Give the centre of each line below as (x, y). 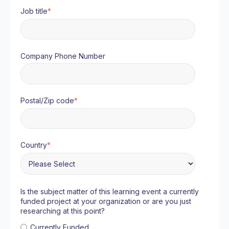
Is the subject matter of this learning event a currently (110, 191)
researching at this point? (63, 211)
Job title (34, 11)
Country (34, 145)
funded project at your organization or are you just (106, 201)
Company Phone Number (63, 56)
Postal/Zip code (47, 101)
